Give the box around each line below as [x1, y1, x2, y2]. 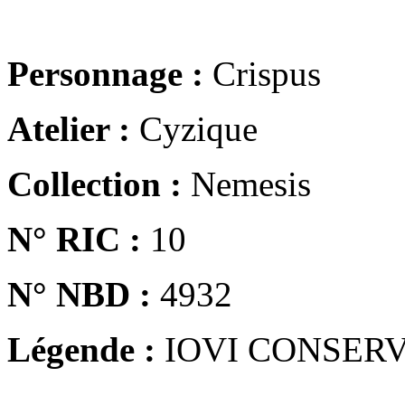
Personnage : [7, 53, 203, 93]
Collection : [7, 164, 182, 203]
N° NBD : [7, 274, 151, 314]
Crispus [203, 53, 321, 93]
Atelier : [7, 108, 130, 148]
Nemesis [182, 164, 311, 203]
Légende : [7, 329, 155, 369]
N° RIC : [7, 219, 141, 259]
